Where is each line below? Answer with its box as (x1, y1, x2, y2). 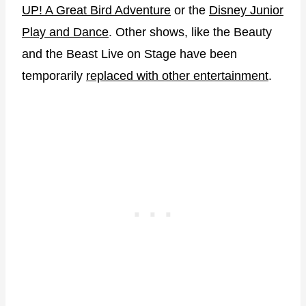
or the (171, 3, 209, 18)
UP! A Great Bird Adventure (22, 3, 171, 18)
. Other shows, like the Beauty (109, 25, 272, 40)
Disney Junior (209, 3, 283, 18)
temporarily (22, 69, 86, 83)
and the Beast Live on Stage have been (22, 47, 237, 61)
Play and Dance (22, 25, 109, 40)
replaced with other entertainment (86, 69, 268, 83)
